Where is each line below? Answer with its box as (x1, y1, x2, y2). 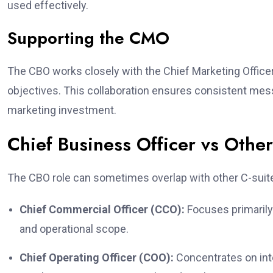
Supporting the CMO (7, 26, 169, 51)
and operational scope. (19, 222, 129, 235)
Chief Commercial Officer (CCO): (19, 203, 185, 216)
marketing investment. (7, 104, 116, 116)
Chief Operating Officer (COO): (19, 251, 174, 264)
